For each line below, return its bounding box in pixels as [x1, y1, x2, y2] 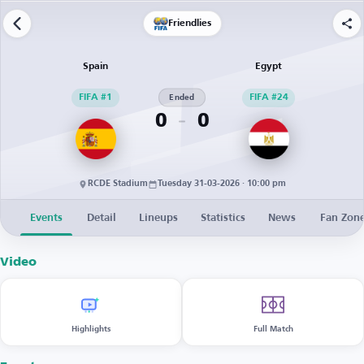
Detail [87, 212, 116, 223]
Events [30, 212, 63, 223]
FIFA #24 [249, 93, 288, 103]
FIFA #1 [79, 93, 112, 103]
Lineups [139, 212, 178, 223]
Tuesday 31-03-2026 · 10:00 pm [158, 180, 286, 189]
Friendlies [167, 18, 211, 28]
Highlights [71, 324, 110, 333]
